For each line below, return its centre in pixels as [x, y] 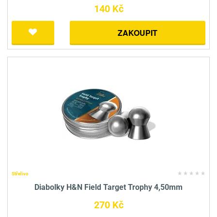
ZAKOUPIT [138, 33]
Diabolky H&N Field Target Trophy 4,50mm [108, 187]
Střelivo [20, 174]
